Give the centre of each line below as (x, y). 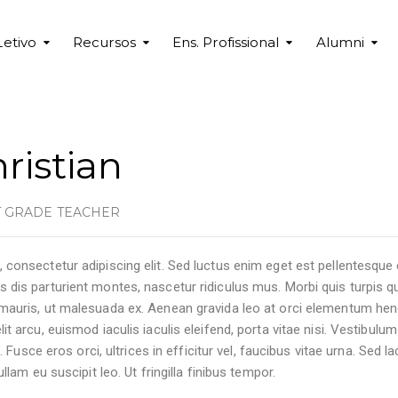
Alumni (340, 42)
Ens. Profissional (226, 42)
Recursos (104, 42)
